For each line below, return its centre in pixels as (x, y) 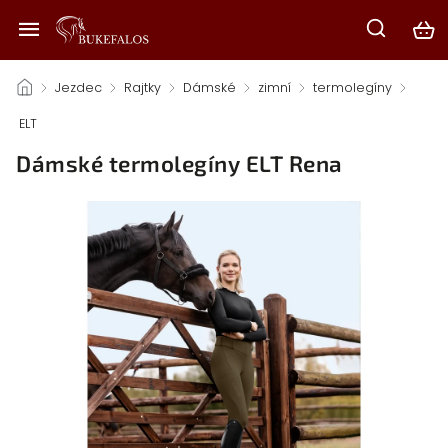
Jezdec (78, 87)
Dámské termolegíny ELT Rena (179, 163)
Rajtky (142, 87)
